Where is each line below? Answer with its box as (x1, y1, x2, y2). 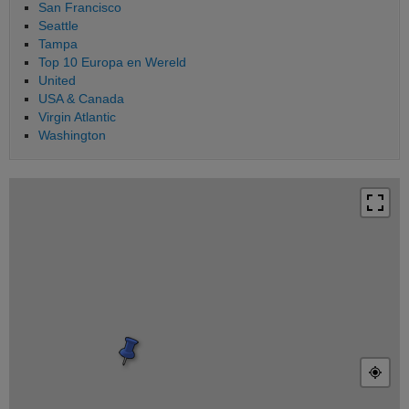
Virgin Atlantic (38, 109, 116, 124)
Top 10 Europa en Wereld (38, 54, 186, 69)
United (38, 72, 76, 88)
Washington (38, 127, 106, 142)
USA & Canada (38, 90, 124, 106)
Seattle (38, 17, 79, 33)
